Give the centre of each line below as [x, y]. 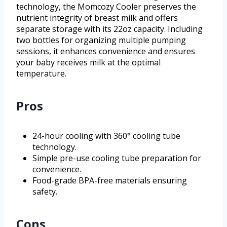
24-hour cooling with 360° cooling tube [106, 136]
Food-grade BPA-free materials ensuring [110, 181]
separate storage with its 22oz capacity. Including [109, 29]
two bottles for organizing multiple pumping [101, 40]
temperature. [41, 74]
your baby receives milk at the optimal [88, 63]
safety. [45, 192]
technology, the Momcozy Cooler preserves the [106, 7]
